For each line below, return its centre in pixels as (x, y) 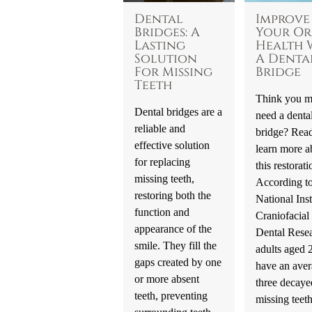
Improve (282, 19)
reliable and (159, 128)
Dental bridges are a (178, 111)
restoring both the (172, 195)
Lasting (159, 46)
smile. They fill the (175, 245)
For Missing (173, 72)
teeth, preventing (171, 295)
